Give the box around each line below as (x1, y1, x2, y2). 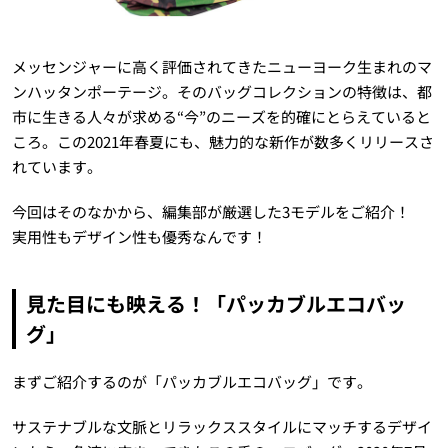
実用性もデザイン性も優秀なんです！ (11, 226, 267, 248)
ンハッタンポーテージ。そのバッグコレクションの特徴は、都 (11, 81, 432, 103)
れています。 (11, 156, 102, 178)
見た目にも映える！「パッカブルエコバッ (25, 289, 406, 319)
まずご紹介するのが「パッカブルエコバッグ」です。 (11, 371, 372, 393)
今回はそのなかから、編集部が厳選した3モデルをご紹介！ (11, 201, 425, 223)
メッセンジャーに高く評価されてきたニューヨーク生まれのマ (11, 56, 432, 78)
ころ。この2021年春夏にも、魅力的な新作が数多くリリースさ (11, 131, 434, 153)
